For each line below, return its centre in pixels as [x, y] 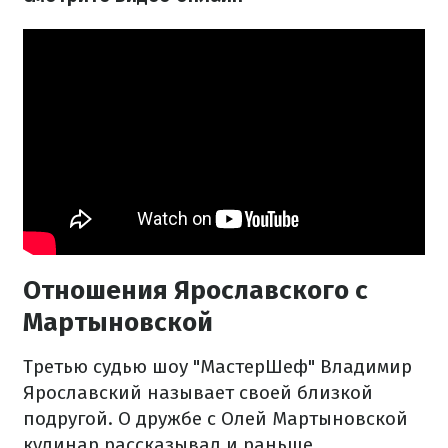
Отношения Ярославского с [195, 291]
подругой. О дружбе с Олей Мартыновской [215, 419]
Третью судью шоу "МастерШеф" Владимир [217, 367]
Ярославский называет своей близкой [198, 393]
